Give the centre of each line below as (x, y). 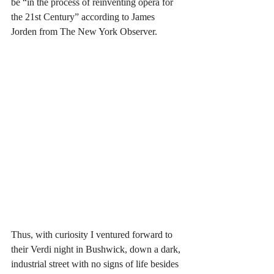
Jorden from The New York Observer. (85, 31)
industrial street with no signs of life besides (96, 264)
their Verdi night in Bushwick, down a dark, (97, 249)
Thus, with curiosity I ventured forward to (93, 235)
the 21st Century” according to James (84, 17)
